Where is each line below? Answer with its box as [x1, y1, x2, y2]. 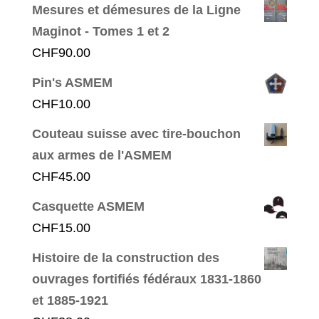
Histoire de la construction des [31, 250, 219, 265]
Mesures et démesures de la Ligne [31, 2, 241, 17]
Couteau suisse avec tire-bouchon [31, 126, 241, 141]
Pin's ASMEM [31, 75, 113, 90]
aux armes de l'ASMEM [31, 147, 172, 162]
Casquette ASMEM [31, 199, 145, 214]
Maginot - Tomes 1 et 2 [31, 23, 169, 38]
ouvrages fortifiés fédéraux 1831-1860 [31, 271, 261, 286]
